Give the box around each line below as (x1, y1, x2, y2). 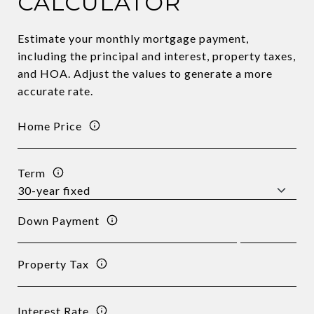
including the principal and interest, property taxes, (18, 49, 296, 62)
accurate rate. (18, 84, 93, 97)
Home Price (18, 118, 82, 132)
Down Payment (18, 213, 100, 227)
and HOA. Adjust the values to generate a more (18, 67, 273, 80)
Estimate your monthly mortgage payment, (18, 32, 249, 45)
